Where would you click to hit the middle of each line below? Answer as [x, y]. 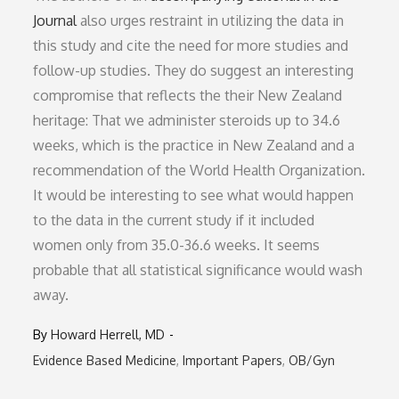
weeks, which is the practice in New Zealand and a [194, 145]
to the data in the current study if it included [174, 220]
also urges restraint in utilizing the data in [211, 20]
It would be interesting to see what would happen [194, 195]
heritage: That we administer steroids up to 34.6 [187, 120]
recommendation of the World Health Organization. [199, 170]
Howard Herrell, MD [108, 334]
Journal [55, 20]
